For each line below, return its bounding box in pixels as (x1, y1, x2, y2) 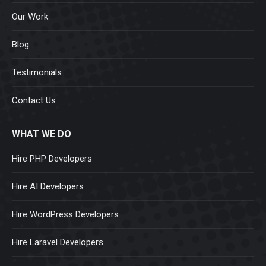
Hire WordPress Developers (12, 208, 119, 220)
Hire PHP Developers (12, 153, 92, 164)
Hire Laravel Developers (12, 236, 103, 248)
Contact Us (12, 94, 56, 106)
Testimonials (12, 66, 62, 78)
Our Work (12, 11, 48, 22)
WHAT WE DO (12, 128, 71, 140)
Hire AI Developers (12, 180, 84, 192)
